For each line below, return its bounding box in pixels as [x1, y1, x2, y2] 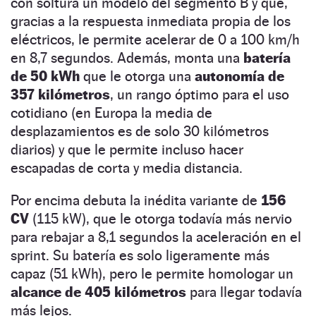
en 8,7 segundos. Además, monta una [11, 49, 243, 66]
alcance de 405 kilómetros [11, 283, 186, 300]
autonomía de [195, 67, 284, 85]
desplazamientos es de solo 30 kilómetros [11, 122, 269, 140]
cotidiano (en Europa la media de [11, 104, 212, 121]
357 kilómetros [11, 85, 110, 103]
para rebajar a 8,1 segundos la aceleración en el [11, 228, 301, 245]
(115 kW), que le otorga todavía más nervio [29, 209, 292, 227]
